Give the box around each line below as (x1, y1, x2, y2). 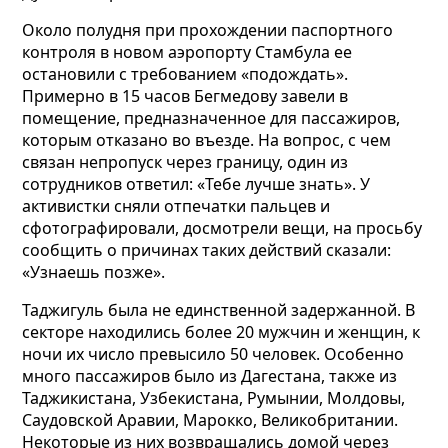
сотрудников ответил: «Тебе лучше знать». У (22, 173, 371, 196)
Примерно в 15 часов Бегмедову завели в (22, 85, 349, 108)
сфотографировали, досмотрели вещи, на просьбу (22, 217, 423, 240)
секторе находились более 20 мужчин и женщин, (22, 321, 409, 344)
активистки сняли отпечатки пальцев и (22, 195, 331, 218)
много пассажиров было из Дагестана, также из (22, 365, 398, 388)
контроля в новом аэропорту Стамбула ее (22, 41, 353, 64)
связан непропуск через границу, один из (22, 151, 349, 174)
